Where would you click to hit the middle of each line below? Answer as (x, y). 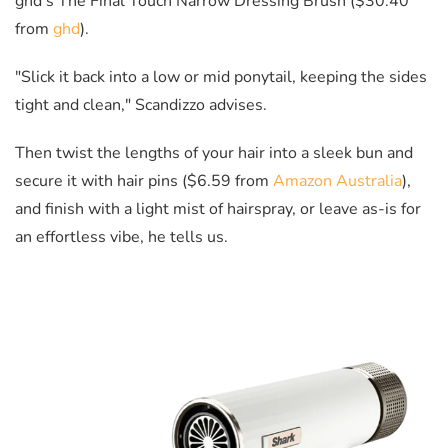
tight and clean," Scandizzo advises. (141, 104)
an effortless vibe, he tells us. (121, 236)
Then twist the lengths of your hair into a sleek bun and (214, 152)
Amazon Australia (337, 180)
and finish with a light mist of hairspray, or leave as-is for (218, 208)
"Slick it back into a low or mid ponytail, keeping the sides (221, 76)
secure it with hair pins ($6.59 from (144, 180)
